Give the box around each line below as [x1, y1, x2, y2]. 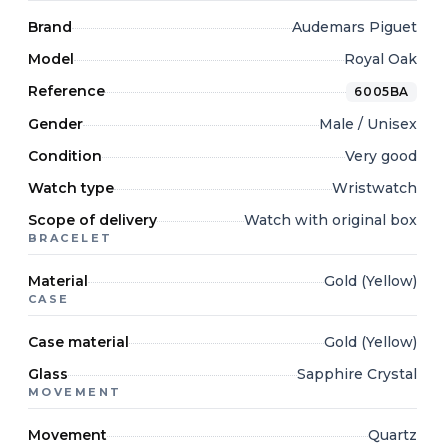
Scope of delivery [28, 211, 157, 229]
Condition [28, 147, 102, 165]
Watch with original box [244, 211, 417, 229]
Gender [28, 115, 83, 133]
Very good [345, 147, 417, 165]
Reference [28, 82, 105, 100]
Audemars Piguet [292, 18, 417, 36]
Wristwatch [332, 179, 417, 197]
